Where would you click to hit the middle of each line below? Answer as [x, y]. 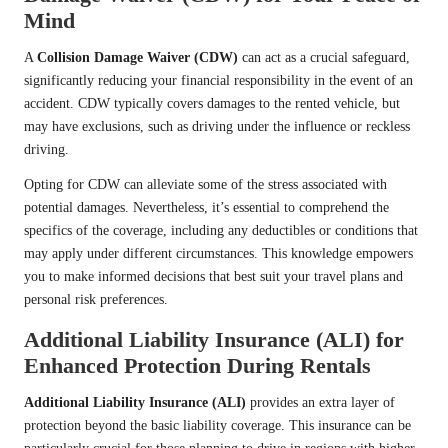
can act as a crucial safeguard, [324, 58]
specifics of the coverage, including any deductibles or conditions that [221, 231]
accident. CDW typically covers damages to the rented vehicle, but [212, 104]
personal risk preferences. [96, 300]
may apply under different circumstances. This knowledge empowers [218, 254]
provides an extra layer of [320, 403]
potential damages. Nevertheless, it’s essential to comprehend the [206, 208]
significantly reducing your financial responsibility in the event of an [218, 81]
